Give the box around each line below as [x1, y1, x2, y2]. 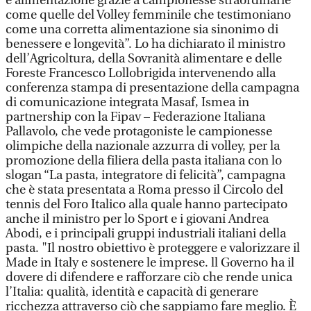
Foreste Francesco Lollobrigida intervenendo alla [6, 66, 276, 81]
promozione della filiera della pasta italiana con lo [6, 153, 282, 168]
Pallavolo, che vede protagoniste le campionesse [6, 124, 272, 139]
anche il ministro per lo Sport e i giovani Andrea [6, 212, 269, 226]
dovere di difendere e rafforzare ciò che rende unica [6, 270, 292, 285]
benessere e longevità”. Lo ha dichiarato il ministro [6, 37, 285, 51]
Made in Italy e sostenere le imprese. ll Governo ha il [6, 255, 294, 270]
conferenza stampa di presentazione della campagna [6, 81, 299, 95]
